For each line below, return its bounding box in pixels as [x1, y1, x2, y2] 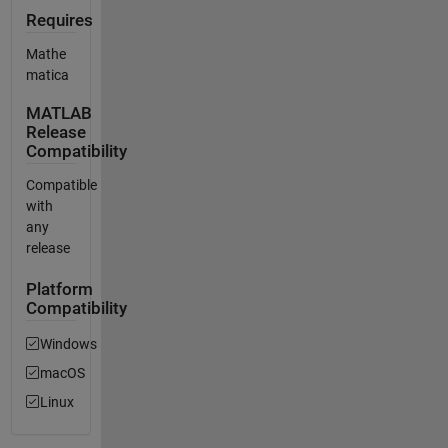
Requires [25, 10, 93, 30]
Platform [25, 280, 93, 300]
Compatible [25, 177, 97, 194]
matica [25, 67, 69, 84]
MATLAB [25, 103, 92, 123]
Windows [39, 335, 97, 352]
